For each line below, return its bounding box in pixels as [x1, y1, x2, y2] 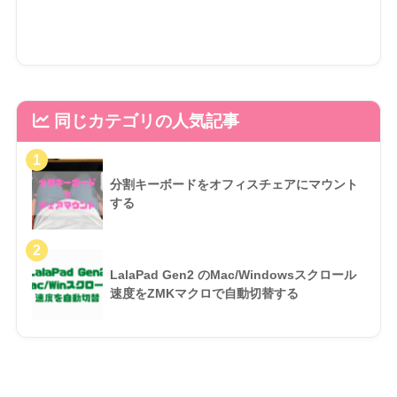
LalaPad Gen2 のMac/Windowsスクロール [109, 268, 356, 283]
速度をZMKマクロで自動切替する [109, 286, 299, 301]
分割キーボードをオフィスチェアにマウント [109, 177, 358, 192]
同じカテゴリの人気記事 [49, 112, 239, 131]
